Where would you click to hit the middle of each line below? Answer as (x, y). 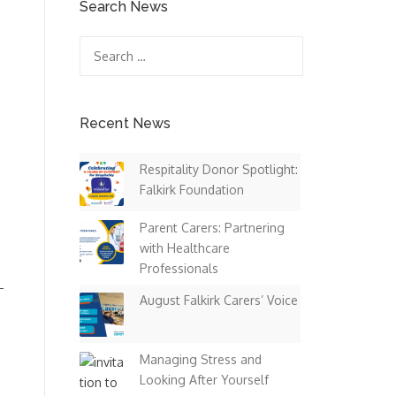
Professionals (179, 268)
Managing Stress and (201, 359)
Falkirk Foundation (192, 189)
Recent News (126, 123)
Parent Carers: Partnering (212, 227)
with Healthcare (185, 247)
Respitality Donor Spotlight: (219, 169)
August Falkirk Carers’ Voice (219, 301)
